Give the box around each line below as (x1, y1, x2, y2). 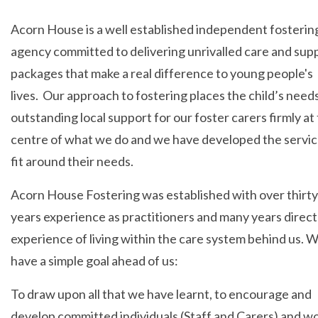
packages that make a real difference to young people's (11, 65, 313, 82)
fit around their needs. (11, 153, 133, 170)
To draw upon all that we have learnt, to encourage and (11, 286, 312, 302)
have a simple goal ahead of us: (11, 253, 178, 269)
